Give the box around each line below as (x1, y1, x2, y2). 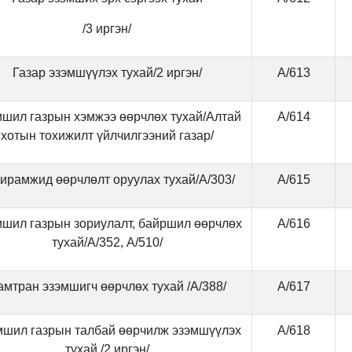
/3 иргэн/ (82, 22, 131, 35)
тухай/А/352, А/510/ (51, 236, 163, 249)
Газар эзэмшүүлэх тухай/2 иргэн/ (12, 66, 202, 79)
